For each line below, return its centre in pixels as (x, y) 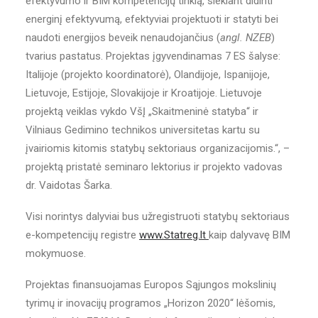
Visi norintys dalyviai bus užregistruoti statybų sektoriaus (158, 216)
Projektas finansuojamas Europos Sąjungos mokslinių (151, 285)
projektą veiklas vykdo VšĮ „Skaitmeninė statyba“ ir (142, 111)
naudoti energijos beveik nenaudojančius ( (123, 38)
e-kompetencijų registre (82, 235)
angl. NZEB (246, 38)
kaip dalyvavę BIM (250, 235)
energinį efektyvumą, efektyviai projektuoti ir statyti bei (152, 19)
